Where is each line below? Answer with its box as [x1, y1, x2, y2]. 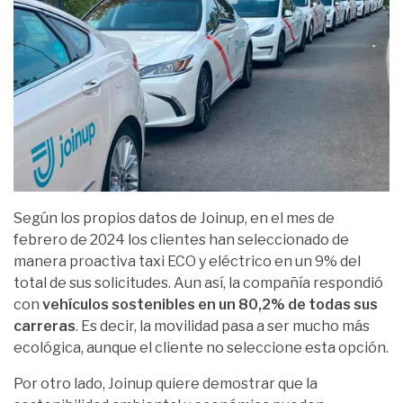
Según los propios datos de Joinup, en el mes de [13, 210, 335, 228]
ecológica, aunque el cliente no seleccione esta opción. [13, 339, 389, 357]
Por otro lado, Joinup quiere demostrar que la [13, 375, 318, 393]
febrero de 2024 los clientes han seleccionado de [13, 231, 349, 249]
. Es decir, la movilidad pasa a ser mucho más [76, 318, 370, 336]
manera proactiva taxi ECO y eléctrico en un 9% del [13, 253, 361, 271]
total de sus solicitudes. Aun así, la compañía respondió [13, 274, 383, 292]
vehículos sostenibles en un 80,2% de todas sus [42, 296, 378, 314]
